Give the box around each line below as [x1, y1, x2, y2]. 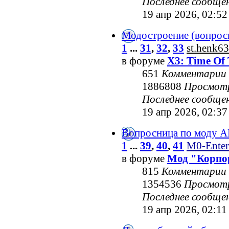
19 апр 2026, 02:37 [142, 106, 227, 119]
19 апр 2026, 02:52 [142, 8, 227, 21]
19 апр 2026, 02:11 [142, 203, 227, 216]
